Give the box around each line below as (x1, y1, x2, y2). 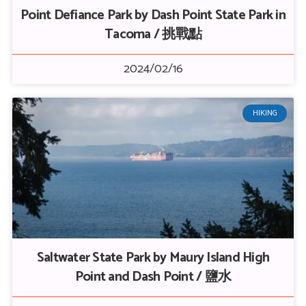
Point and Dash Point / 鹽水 (74, 266, 232, 288)
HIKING (252, 107, 277, 120)
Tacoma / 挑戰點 (105, 23, 201, 46)
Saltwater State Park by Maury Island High (36, 247, 270, 269)
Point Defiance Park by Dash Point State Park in (20, 4, 286, 27)
